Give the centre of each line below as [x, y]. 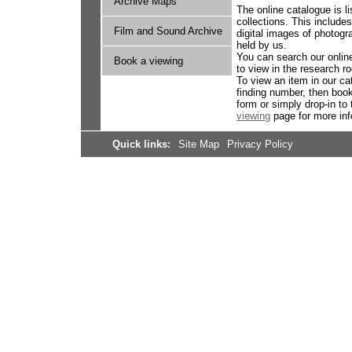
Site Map [200, 145]
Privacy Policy [260, 145]
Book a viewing [148, 61]
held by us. [262, 46]
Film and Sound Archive [168, 31]
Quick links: [143, 145]
